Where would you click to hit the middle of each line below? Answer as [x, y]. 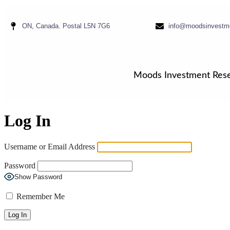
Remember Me [40, 196]
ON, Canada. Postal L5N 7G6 [66, 26]
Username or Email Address [50, 146]
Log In [27, 121]
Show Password [38, 177]
